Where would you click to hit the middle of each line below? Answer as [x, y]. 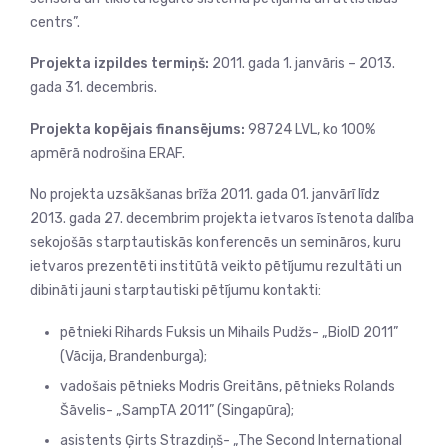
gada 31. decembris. [93, 88]
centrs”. [55, 22]
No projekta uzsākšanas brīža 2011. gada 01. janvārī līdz [205, 195]
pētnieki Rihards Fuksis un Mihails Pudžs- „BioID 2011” [229, 332]
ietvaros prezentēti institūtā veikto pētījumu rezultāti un [216, 267]
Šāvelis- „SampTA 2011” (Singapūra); [177, 410]
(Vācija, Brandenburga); [133, 356]
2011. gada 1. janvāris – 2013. [303, 64]
